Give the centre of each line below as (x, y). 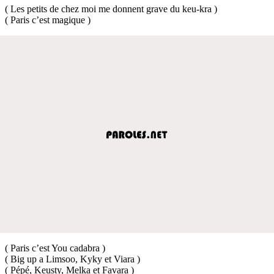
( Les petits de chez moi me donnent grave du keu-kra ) (111, 9)
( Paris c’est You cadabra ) (55, 248)
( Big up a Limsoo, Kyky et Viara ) (72, 259)
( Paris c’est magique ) (48, 20)
